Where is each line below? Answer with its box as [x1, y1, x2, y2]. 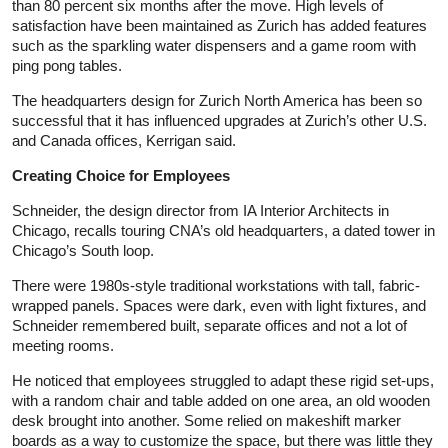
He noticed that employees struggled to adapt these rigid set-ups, [12, 372, 434, 390]
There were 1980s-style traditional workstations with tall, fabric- [12, 277, 420, 295]
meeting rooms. [12, 337, 114, 355]
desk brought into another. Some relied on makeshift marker [12, 412, 401, 430]
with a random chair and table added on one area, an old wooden [12, 392, 430, 410]
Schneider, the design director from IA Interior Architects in [12, 202, 389, 220]
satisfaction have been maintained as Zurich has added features [12, 17, 427, 35]
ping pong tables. [12, 57, 122, 75]
